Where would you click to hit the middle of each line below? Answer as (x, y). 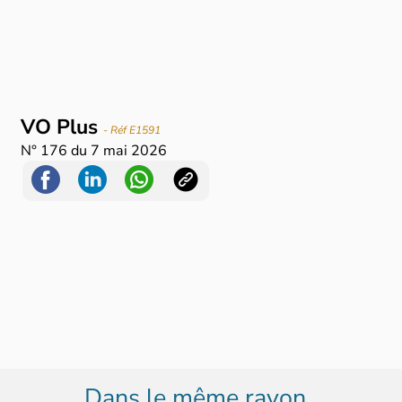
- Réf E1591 (132, 131)
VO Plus (62, 127)
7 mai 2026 (129, 151)
